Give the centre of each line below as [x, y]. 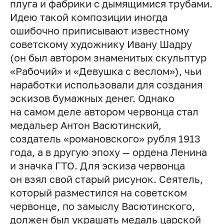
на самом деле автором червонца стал [104, 111]
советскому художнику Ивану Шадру [101, 44]
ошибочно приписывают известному [99, 30]
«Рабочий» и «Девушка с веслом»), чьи [105, 71]
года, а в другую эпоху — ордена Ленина [108, 152]
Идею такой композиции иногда [88, 17]
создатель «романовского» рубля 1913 [105, 138]
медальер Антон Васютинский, [85, 125]
